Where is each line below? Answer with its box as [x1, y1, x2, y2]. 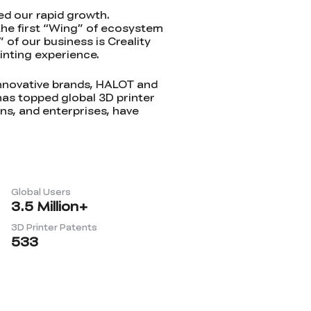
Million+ [33, 197, 88, 215]
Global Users [11, 185, 71, 198]
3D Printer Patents [11, 221, 97, 233]
